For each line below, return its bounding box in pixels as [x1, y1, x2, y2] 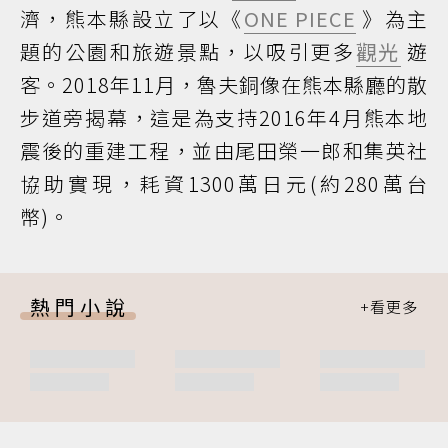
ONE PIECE [243, 4, 356, 34]
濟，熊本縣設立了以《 [20, 4, 244, 34]
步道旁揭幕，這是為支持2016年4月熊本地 [20, 103, 428, 133]
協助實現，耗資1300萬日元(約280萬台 [20, 169, 428, 199]
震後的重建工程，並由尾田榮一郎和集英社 [20, 136, 428, 166]
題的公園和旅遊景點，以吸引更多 [20, 37, 356, 67]
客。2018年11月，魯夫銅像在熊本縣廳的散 [20, 70, 428, 100]
